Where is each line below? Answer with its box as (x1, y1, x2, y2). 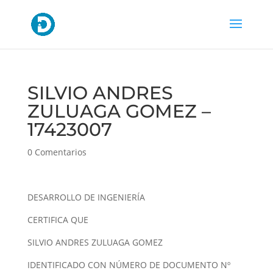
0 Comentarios (27, 146, 87, 158)
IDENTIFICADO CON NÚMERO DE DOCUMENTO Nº (27, 259, 230, 271)
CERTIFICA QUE (27, 214, 88, 225)
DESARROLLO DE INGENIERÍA (27, 191, 145, 203)
